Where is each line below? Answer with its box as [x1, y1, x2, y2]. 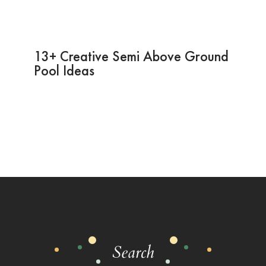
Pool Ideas [33, 61, 94, 80]
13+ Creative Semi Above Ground [33, 46, 229, 65]
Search [112, 240, 154, 264]
